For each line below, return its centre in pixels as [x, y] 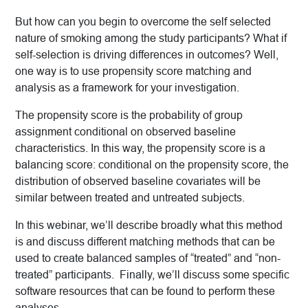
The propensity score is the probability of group [129, 115]
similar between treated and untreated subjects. [130, 198]
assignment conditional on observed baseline [125, 132]
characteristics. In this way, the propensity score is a [140, 148]
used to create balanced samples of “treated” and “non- [148, 258]
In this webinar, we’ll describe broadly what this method [149, 225]
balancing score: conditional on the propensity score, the [152, 165]
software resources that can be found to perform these [145, 291]
